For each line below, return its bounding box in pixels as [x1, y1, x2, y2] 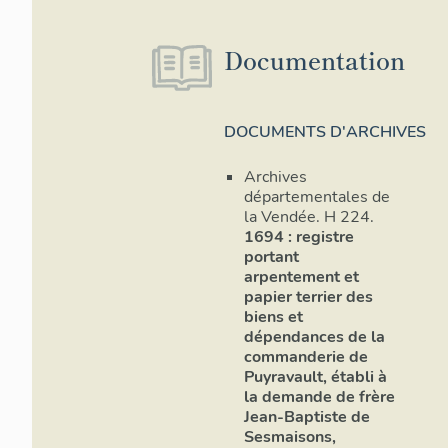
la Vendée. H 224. [244, 206, 374, 229]
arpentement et [244, 266, 359, 289]
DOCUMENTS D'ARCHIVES [224, 121, 426, 143]
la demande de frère [244, 386, 395, 409]
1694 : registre [244, 226, 354, 249]
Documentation [224, 42, 405, 77]
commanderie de [244, 346, 368, 369]
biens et [244, 306, 303, 329]
